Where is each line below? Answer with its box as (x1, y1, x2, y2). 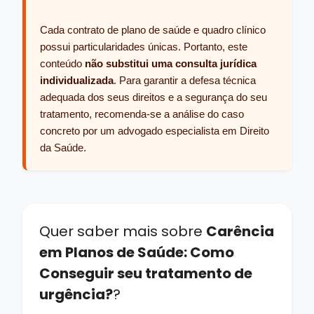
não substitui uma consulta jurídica (85, 57, 257, 69)
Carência (206, 221, 274, 241)
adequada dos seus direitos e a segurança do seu (40, 90, 267, 103)
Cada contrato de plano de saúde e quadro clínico (40, 23, 266, 36)
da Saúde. (40, 141, 86, 153)
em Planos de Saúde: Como (39, 242, 234, 262)
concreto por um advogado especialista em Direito (40, 124, 269, 137)
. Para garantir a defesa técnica (114, 74, 256, 86)
